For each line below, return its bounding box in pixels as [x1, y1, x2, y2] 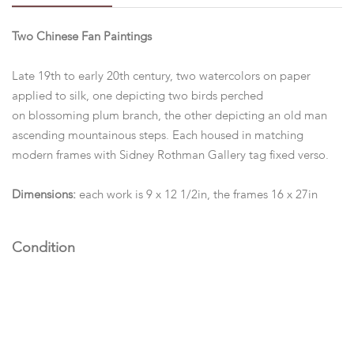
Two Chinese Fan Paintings [12, 31, 152, 43]
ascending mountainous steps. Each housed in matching [12, 130, 303, 141]
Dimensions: [12, 189, 79, 201]
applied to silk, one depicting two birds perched [12, 90, 263, 102]
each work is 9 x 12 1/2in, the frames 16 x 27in [79, 189, 321, 201]
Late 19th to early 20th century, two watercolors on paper [12, 70, 311, 82]
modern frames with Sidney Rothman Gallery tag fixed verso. [12, 149, 332, 161]
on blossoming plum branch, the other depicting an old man [12, 110, 327, 122]
